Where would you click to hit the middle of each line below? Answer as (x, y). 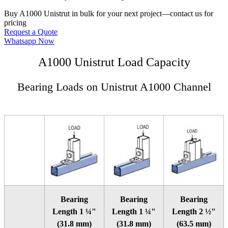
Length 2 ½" (194, 212)
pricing (15, 22)
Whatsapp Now (29, 41)
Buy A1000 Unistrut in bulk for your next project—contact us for (109, 13)
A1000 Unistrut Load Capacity (114, 62)
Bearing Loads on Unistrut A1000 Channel (114, 87)
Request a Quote (31, 32)
